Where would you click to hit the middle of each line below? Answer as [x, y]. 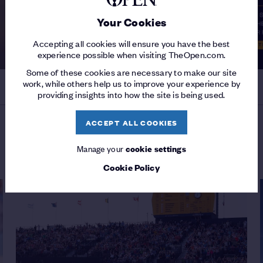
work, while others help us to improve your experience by [131, 83]
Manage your [101, 149]
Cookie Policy [131, 167]
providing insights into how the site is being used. [131, 95]
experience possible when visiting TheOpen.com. [131, 54]
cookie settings [156, 149]
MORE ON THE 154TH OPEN [131, 142]
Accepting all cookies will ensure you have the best [131, 43]
